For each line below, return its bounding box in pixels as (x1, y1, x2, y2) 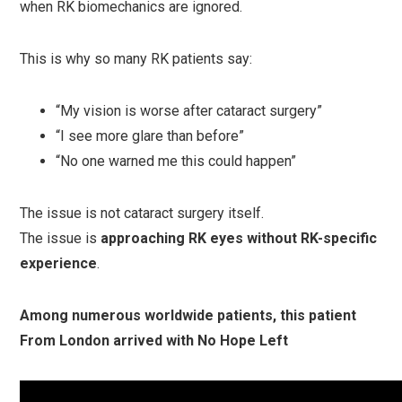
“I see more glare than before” (56, 127, 245, 144)
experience (20, 255, 98, 272)
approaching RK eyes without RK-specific (100, 230, 378, 247)
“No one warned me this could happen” (56, 153, 297, 170)
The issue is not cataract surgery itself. (20, 205, 265, 222)
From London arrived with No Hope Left (20, 332, 289, 349)
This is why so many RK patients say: (20, 50, 253, 67)
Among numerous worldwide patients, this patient (20, 307, 357, 324)
